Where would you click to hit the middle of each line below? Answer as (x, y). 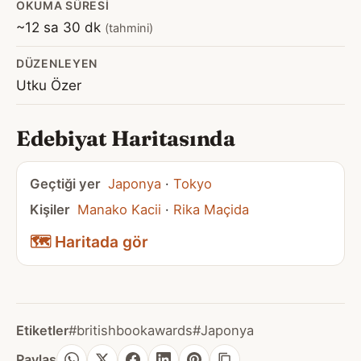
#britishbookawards (131, 331)
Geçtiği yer (65, 184)
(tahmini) (129, 28)
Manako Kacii (119, 210)
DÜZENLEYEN (57, 63)
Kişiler (50, 210)
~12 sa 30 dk (60, 27)
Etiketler (42, 331)
